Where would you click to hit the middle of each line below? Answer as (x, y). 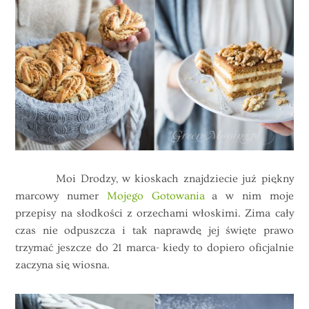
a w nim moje (249, 196)
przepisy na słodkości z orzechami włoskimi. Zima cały (154, 213)
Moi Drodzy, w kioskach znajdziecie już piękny (154, 178)
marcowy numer (61, 196)
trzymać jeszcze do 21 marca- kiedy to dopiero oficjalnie (154, 247)
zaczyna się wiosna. (64, 265)
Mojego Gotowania (156, 196)
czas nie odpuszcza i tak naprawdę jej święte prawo (154, 230)
